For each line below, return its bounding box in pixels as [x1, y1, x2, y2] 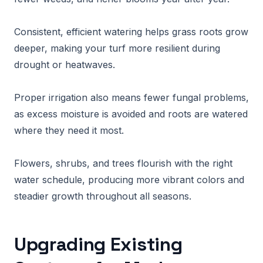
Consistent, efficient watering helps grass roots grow [14, 26, 248, 38]
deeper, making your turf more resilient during [14, 42, 220, 54]
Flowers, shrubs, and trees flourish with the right [14, 157, 232, 169]
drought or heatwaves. [14, 59, 115, 70]
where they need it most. [14, 124, 124, 136]
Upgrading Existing [14, 232, 183, 256]
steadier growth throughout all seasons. [14, 190, 191, 202]
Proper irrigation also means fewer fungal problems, [14, 92, 249, 103]
